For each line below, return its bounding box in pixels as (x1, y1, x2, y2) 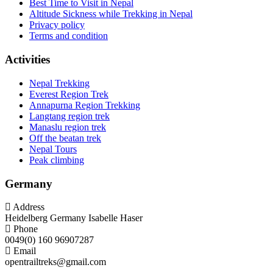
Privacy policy (29, 19, 85, 30)
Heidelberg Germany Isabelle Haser (5, 213, 143, 224)
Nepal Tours (29, 143, 77, 154)
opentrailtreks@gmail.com (5, 257, 106, 268)
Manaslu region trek (29, 121, 106, 132)
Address (11, 202, 44, 213)
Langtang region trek (29, 110, 110, 121)
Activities (5, 53, 50, 66)
